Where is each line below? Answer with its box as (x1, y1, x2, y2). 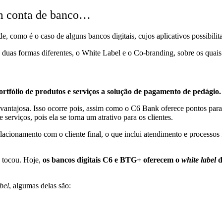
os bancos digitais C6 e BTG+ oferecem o (43, 155, 181, 164)
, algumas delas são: (9, 181, 71, 190)
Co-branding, (134, 49, 177, 57)
